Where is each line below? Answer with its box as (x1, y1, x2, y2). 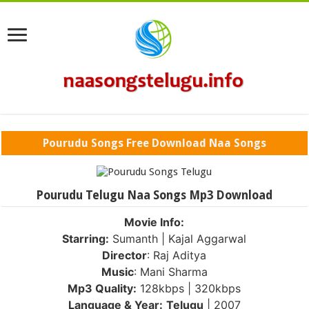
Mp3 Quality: (68, 281, 137, 295)
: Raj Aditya (147, 248, 207, 262)
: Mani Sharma (133, 264, 208, 279)
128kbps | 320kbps (137, 281, 241, 295)
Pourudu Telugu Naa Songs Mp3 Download (36, 188, 273, 202)
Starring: (62, 231, 110, 246)
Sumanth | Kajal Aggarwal (109, 231, 247, 246)
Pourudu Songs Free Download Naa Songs (42, 136, 266, 150)
